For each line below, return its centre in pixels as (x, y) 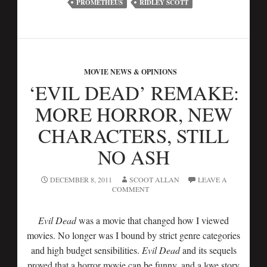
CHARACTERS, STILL (133, 135)
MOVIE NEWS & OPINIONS (131, 72)
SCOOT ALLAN (154, 179)
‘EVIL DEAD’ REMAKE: (133, 92)
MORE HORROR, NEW (133, 114)
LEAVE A (212, 179)
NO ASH (133, 157)
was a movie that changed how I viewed (153, 220)
